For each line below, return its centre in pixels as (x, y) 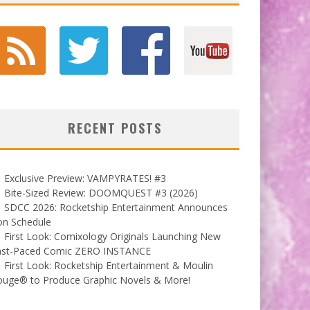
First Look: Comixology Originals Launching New (112, 236)
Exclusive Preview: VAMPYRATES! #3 (85, 178)
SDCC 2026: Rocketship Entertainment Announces (116, 207)
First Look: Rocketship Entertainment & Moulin (109, 265)
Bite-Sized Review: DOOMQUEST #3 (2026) (101, 192)
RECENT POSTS (115, 128)
